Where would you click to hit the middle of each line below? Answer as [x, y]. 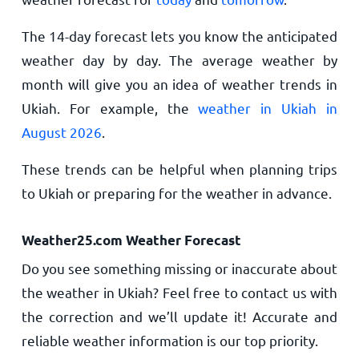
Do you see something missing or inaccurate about [179, 268]
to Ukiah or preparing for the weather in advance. [176, 193]
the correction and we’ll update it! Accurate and [179, 316]
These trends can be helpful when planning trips [179, 169]
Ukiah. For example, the [110, 108]
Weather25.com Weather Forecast [131, 240]
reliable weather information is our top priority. [169, 340]
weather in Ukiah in [268, 108]
